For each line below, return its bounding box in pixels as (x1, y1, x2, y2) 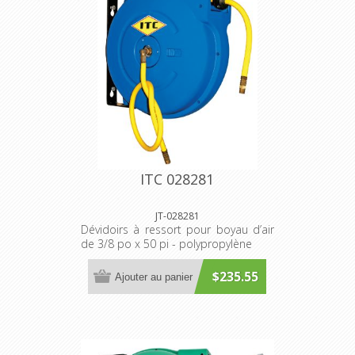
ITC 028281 (140, 170, 215, 189)
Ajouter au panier (115, 270, 193, 283)
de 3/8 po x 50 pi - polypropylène (80, 236, 252, 251)
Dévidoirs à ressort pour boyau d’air (80, 222, 274, 237)
